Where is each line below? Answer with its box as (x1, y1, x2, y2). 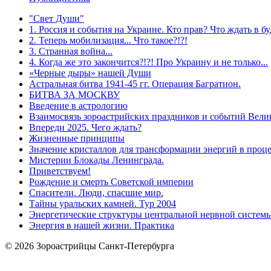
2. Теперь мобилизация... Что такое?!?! (29, 35, 188, 46)
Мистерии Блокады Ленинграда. (29, 155, 164, 166)
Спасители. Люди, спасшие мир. (29, 188, 163, 198)
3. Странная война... (29, 46, 113, 57)
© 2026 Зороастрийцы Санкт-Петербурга (5, 241, 174, 252)
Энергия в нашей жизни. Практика (29, 220, 174, 231)
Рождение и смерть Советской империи (29, 177, 194, 188)
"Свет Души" (29, 13, 84, 24)
